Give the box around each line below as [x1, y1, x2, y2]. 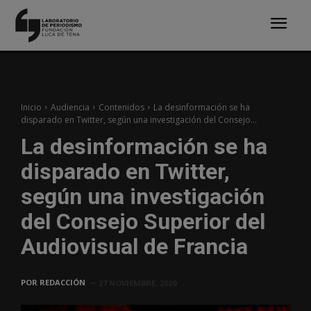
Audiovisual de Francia [21, 233, 248, 260]
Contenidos [99, 101, 144, 113]
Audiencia [51, 101, 90, 113]
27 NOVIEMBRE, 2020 [99, 277, 176, 288]
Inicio [21, 101, 42, 113]
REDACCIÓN [40, 276, 85, 287]
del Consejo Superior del [21, 208, 265, 235]
